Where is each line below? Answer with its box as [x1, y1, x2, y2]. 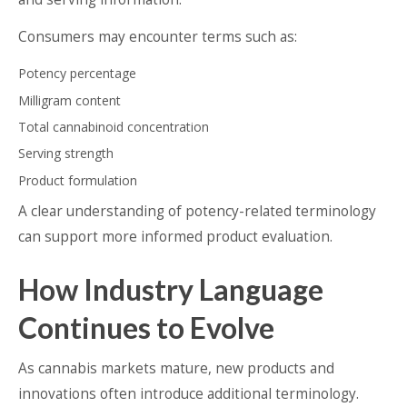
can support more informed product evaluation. [18, 227, 333, 247]
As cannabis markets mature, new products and [18, 359, 334, 379]
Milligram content [18, 91, 121, 109]
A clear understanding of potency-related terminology [18, 202, 376, 222]
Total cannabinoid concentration [18, 117, 209, 135]
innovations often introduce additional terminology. [18, 384, 359, 404]
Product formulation [18, 171, 137, 189]
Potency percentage [18, 65, 136, 83]
